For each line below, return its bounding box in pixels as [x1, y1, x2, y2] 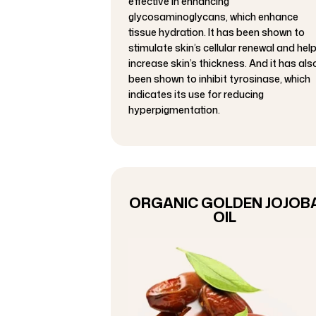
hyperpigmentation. [128, 102, 220, 116]
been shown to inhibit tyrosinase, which [128, 71, 310, 85]
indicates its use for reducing [128, 87, 264, 101]
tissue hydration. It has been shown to [128, 25, 305, 39]
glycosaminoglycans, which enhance [128, 9, 298, 23]
